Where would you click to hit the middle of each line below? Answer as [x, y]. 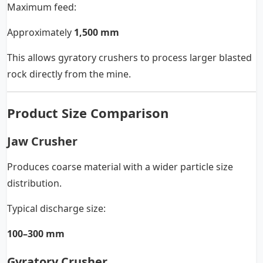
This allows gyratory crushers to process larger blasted [129, 58]
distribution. [34, 183]
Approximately [41, 33]
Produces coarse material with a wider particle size [120, 167]
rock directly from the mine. [69, 74]
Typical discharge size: [56, 209]
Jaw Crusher [42, 141]
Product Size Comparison [88, 113]
